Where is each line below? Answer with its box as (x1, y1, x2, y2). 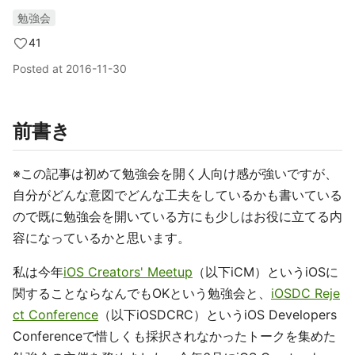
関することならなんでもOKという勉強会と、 (13, 285, 271, 301)
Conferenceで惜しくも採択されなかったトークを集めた (13, 328, 336, 344)
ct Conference (13, 307, 98, 323)
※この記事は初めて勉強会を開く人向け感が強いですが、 (13, 166, 338, 181)
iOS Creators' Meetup (63, 264, 193, 280)
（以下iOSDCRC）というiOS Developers (98, 307, 337, 323)
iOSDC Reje (271, 285, 340, 301)
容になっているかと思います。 (13, 230, 190, 246)
